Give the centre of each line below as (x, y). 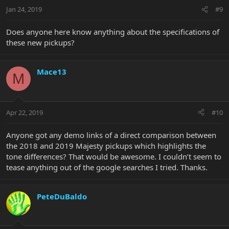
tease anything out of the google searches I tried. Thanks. (107, 167)
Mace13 (52, 72)
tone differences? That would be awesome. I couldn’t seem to (114, 156)
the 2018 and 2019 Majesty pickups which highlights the (106, 145)
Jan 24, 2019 (24, 9)
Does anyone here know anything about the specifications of (113, 32)
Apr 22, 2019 (25, 112)
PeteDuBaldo (62, 196)
